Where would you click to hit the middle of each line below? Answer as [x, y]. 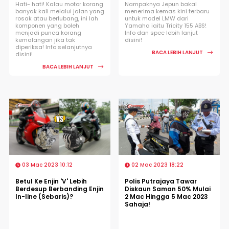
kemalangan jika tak [45, 40]
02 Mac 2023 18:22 [157, 165]
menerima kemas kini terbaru [167, 11]
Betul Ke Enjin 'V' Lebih [51, 181]
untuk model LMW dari [157, 18]
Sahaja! [138, 204]
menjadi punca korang [48, 32]
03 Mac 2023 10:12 [47, 165]
